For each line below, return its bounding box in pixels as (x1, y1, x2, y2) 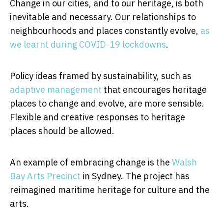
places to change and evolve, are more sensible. (10, 98, 204, 110)
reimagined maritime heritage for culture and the (10, 184, 210, 196)
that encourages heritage (102, 84, 207, 96)
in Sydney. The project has (81, 170, 190, 182)
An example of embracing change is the (10, 157, 172, 168)
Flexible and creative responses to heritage (10, 111, 185, 123)
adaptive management (10, 84, 102, 96)
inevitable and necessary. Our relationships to (10, 11, 196, 23)
